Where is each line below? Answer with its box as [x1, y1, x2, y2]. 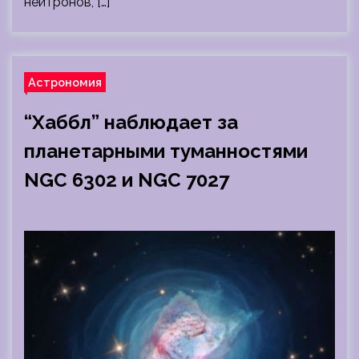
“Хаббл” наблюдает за [24, 111, 238, 134]
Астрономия [28, 75, 102, 89]
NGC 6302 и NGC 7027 [24, 168, 229, 192]
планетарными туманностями [24, 139, 308, 163]
